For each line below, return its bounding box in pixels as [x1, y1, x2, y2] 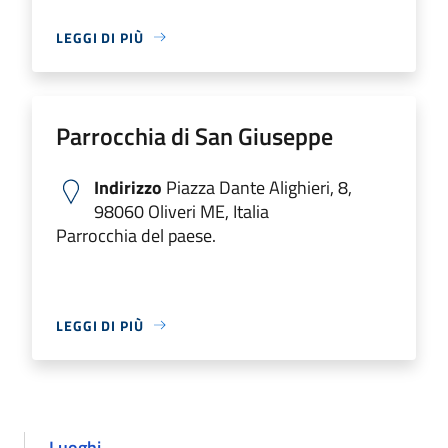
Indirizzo [94, 173, 162, 201]
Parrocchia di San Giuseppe [56, 117, 333, 154]
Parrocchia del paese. [56, 221, 216, 249]
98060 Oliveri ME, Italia [94, 197, 269, 225]
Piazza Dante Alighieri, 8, [162, 173, 352, 201]
